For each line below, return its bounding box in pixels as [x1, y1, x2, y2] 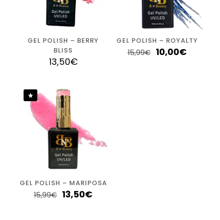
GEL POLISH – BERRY [27, 35, 99, 45]
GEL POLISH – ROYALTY [116, 35, 198, 45]
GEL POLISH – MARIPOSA [19, 178, 107, 188]
